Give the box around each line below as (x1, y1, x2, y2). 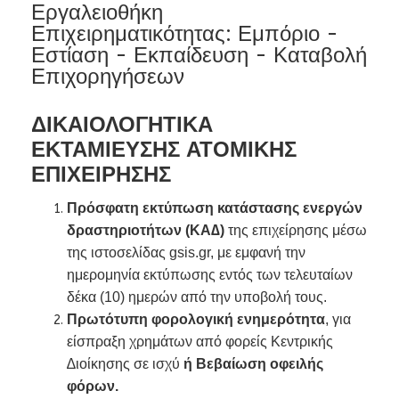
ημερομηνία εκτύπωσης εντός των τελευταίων (67, 267, 353, 282)
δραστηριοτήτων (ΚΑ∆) (67, 223, 228, 238)
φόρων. (67, 379, 118, 394)
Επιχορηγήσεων (31, 64, 184, 89)
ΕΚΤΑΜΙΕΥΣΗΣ (31, 137, 186, 161)
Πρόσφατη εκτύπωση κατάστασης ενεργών (67, 200, 362, 216)
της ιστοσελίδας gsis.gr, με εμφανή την (67, 245, 305, 260)
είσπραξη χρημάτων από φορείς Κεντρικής (67, 334, 333, 349)
